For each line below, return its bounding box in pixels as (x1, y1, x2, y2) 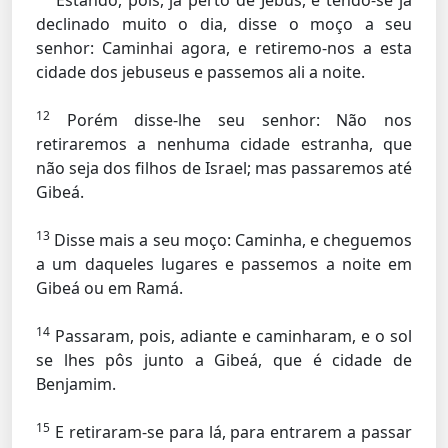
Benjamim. (36, 373, 116, 395)
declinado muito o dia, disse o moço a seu (36, 13, 412, 35)
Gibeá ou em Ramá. (36, 277, 183, 299)
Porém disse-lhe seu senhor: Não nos (50, 109, 412, 131)
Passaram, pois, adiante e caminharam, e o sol (50, 325, 412, 347)
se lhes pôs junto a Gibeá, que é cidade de (36, 349, 412, 371)
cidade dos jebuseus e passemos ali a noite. (36, 61, 365, 83)
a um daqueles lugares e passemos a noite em (36, 253, 412, 275)
